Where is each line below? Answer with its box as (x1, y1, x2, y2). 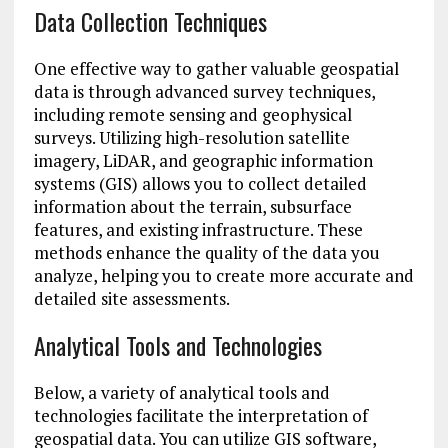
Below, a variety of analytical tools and (33, 381, 330, 405)
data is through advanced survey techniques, (33, 80, 375, 104)
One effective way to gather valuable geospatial (33, 57, 399, 81)
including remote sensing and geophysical (33, 103, 352, 127)
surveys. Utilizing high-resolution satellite (33, 126, 350, 150)
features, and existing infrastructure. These (33, 218, 363, 242)
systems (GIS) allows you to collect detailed (33, 172, 367, 196)
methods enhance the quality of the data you (33, 241, 380, 265)
